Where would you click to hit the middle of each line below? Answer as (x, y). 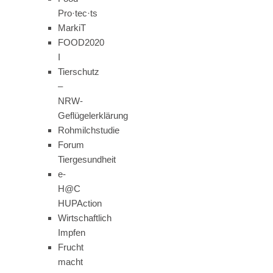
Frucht (71, 247)
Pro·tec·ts (78, 13)
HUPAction (80, 203)
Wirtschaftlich (85, 218)
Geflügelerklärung (93, 115)
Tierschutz (79, 72)
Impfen (72, 232)
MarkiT (72, 28)
